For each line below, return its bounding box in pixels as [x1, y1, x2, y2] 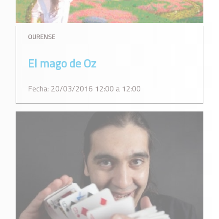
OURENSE [28, 32, 55, 42]
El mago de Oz [28, 54, 96, 72]
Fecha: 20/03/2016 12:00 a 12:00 [28, 83, 141, 94]
